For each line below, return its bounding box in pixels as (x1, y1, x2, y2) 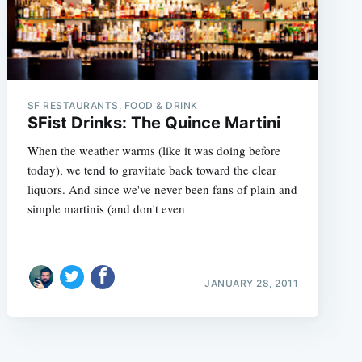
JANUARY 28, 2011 (204, 276, 299, 289)
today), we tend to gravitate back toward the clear (27, 161, 276, 178)
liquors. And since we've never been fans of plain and (27, 180, 297, 197)
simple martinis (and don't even (27, 200, 185, 217)
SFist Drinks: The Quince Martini (27, 112, 280, 133)
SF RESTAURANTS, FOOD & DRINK (27, 99, 198, 112)
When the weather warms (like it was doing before (27, 141, 280, 158)
